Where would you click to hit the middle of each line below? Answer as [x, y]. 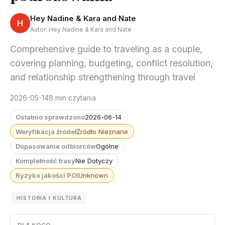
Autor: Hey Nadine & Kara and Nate [81, 29]
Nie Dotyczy [94, 161]
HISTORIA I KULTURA [49, 198]
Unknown [93, 176]
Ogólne [107, 146]
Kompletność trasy [46, 161]
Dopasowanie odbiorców [56, 146]
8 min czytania [72, 97]
